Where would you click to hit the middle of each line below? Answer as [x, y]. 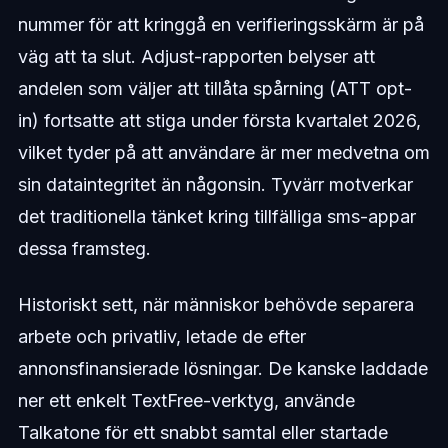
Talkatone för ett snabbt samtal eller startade [202, 433]
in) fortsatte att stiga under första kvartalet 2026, [219, 121]
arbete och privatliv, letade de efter [161, 337]
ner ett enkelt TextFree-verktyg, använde [186, 401]
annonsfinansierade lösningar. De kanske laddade [222, 369]
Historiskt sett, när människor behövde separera [215, 305]
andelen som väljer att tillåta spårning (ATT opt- [214, 89]
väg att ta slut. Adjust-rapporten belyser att [196, 57]
